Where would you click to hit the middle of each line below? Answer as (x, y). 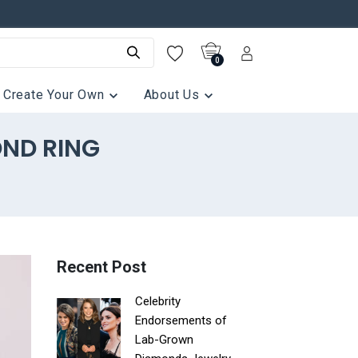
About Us (173, 95)
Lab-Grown (165, 340)
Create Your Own (56, 95)
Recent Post (101, 267)
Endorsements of (181, 320)
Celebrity (158, 301)
